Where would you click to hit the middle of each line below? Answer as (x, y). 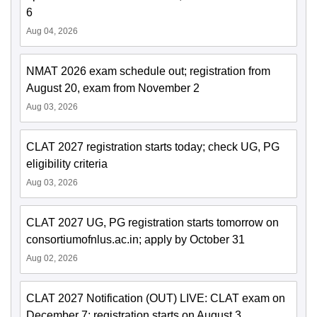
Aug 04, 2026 (52, 31)
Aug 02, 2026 (52, 259)
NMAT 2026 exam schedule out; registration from (148, 71)
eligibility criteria (67, 164)
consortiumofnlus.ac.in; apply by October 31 (136, 240)
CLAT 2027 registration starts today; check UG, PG (153, 147)
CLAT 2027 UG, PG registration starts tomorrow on (152, 223)
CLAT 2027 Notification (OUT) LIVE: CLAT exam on (156, 299)
